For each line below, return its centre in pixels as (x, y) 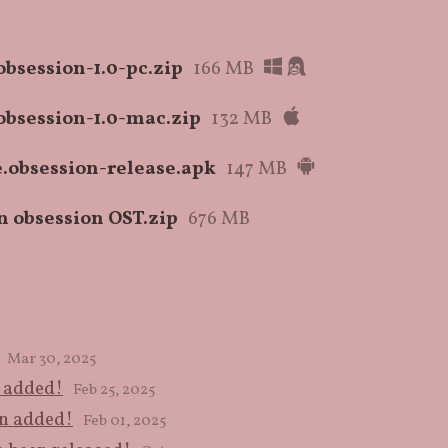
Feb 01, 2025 (124, 422)
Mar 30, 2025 (51, 360)
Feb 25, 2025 (114, 391)
